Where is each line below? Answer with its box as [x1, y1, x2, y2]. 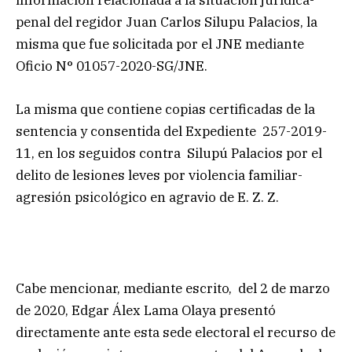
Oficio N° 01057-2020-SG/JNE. [16, 57, 207, 75]
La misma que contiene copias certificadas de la [16, 100, 315, 118]
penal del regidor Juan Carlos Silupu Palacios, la [16, 13, 317, 31]
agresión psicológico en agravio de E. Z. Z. [16, 188, 279, 206]
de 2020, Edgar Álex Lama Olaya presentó [16, 301, 276, 319]
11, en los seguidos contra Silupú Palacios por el [16, 144, 322, 162]
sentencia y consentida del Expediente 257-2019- [16, 122, 327, 140]
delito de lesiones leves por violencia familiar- [16, 166, 302, 184]
